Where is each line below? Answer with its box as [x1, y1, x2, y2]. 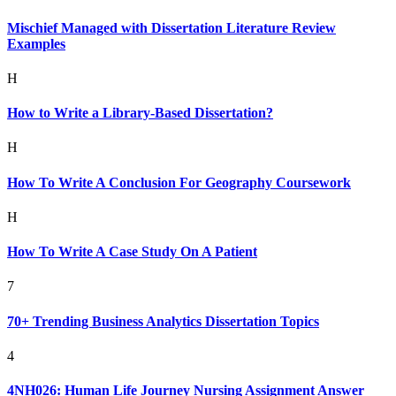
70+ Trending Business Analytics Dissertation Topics [7, 313, 319, 329]
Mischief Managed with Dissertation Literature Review [7, 19, 336, 35]
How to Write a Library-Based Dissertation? [7, 105, 273, 121]
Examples [7, 35, 65, 51]
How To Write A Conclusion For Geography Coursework [7, 174, 351, 190]
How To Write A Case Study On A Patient [7, 244, 257, 260]
